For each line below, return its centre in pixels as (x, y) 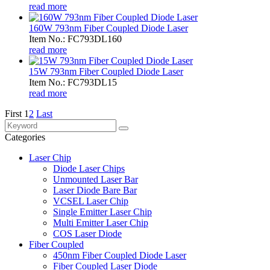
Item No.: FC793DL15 (73, 82)
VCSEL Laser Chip (91, 201)
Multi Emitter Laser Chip (101, 222)
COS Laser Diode (87, 233)
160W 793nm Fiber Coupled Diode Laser (108, 28)
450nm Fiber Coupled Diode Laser (120, 255)
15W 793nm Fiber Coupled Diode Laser (106, 71)
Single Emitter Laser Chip (102, 212)
